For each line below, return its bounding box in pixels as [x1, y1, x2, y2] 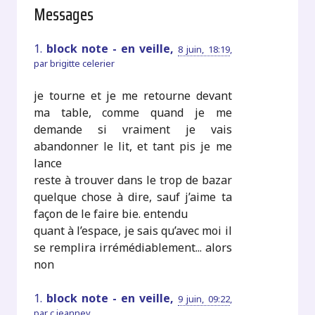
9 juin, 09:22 [178, 292, 230, 305]
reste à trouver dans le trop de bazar [34, 172, 232, 188]
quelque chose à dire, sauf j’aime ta [34, 188, 232, 205]
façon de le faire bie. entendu [34, 205, 188, 221]
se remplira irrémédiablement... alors [34, 239, 232, 255]
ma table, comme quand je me [34, 104, 232, 120]
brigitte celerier [50, 56, 115, 70]
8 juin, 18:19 [178, 42, 230, 56]
